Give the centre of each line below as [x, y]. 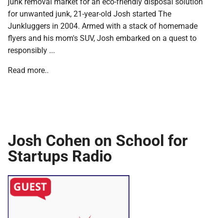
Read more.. [28, 70]
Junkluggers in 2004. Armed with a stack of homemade [103, 25]
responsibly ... [31, 50]
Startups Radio [60, 155]
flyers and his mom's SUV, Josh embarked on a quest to [102, 37]
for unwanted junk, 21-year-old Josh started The [90, 13]
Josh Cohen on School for [98, 140]
